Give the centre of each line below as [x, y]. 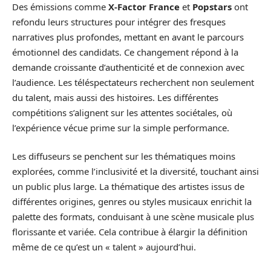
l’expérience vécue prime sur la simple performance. [121, 127]
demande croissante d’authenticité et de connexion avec [128, 67]
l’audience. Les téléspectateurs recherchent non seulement [133, 82]
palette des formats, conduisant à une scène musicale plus [133, 217]
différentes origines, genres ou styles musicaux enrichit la [132, 202]
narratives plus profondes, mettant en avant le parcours [128, 37]
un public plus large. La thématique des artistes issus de [128, 187]
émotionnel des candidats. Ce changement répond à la [125, 52]
